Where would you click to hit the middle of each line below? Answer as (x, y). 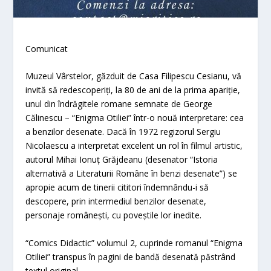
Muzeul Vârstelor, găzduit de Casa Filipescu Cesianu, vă (134, 76)
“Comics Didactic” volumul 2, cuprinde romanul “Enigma (134, 243)
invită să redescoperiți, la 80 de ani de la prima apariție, (133, 90)
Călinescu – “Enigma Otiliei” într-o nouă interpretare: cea (135, 118)
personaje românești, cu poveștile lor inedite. (114, 215)
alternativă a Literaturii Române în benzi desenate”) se (132, 174)
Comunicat (47, 49)
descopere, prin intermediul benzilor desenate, (116, 201)
